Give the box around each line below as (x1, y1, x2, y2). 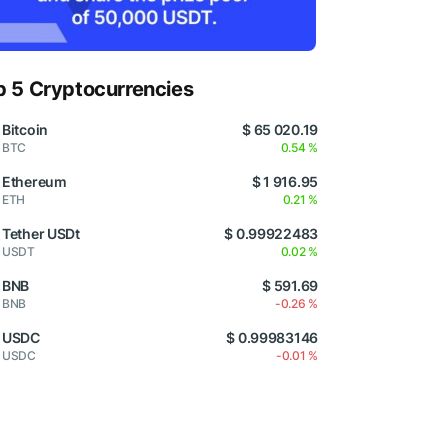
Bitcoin (2, 121, 49, 139)
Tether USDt (2, 225, 80, 243)
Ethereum (2, 173, 67, 191)
